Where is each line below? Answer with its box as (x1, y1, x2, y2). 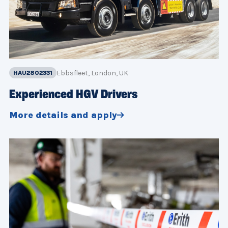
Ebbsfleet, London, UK (56, 68, 128, 77)
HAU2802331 (13, 69, 52, 76)
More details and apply (9, 109, 117, 121)
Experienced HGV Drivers (9, 89, 138, 101)
